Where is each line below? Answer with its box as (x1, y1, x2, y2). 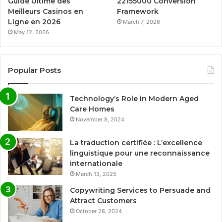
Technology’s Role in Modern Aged (70, 94, 199, 103)
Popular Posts (8, 65, 61, 75)
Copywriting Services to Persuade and (70, 185, 211, 195)
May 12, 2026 (14, 28, 49, 36)
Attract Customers (70, 196, 137, 205)
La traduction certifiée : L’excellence (70, 138, 202, 147)
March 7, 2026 (123, 18, 161, 25)
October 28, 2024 (76, 207, 122, 215)
